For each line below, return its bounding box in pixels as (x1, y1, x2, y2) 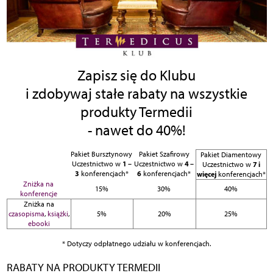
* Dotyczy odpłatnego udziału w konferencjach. (62, 239, 211, 249)
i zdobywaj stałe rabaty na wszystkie (26, 85, 247, 103)
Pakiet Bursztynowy (71, 150, 132, 159)
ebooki (27, 219, 50, 229)
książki (47, 210, 68, 219)
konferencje (19, 190, 57, 199)
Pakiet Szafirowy (138, 150, 190, 159)
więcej (196, 169, 216, 179)
